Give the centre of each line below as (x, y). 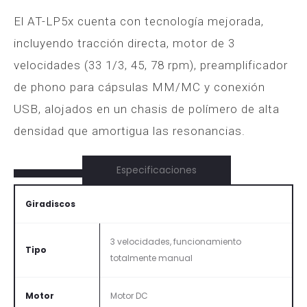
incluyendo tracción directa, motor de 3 (124, 43)
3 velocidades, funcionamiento (176, 242)
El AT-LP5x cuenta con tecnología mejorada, (139, 21)
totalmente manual (151, 258)
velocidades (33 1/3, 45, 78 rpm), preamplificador (151, 65)
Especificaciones (157, 170)
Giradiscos (50, 204)
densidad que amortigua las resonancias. (130, 131)
